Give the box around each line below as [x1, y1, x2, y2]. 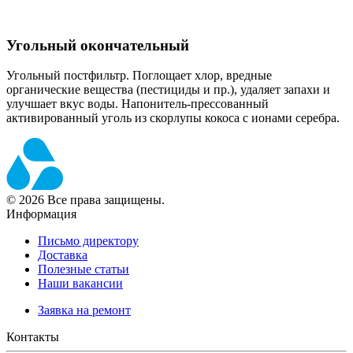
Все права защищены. [44, 193, 165, 207]
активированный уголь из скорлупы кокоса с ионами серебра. [6, 111, 340, 125]
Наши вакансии [38, 277, 123, 291]
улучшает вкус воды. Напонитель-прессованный [6, 97, 269, 111]
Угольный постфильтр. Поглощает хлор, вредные [6, 69, 272, 83]
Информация [6, 207, 76, 221]
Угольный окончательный [6, 36, 189, 54]
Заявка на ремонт [38, 303, 131, 318]
